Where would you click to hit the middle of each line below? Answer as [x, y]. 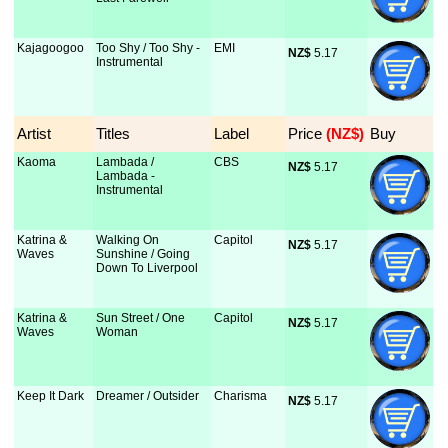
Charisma [241, 396]
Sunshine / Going [143, 254]
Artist [34, 133]
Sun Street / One [141, 318]
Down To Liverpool [147, 268]
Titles [113, 133]
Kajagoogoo [51, 48]
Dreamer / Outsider [148, 396]
